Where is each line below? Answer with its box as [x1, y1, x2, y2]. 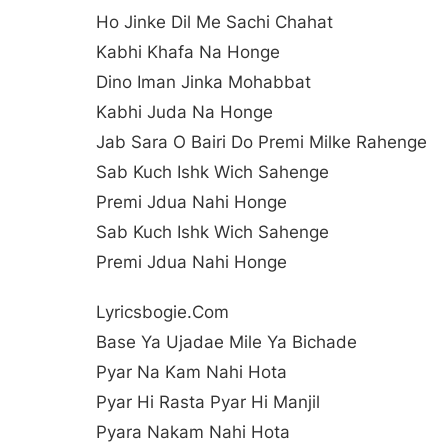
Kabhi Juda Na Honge [96, 102, 273, 123]
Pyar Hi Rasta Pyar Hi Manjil [96, 392, 320, 413]
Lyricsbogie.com [96, 302, 229, 323]
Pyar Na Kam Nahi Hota [96, 362, 287, 383]
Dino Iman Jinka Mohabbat [96, 72, 311, 93]
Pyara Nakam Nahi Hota [96, 422, 290, 443]
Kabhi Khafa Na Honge [96, 42, 280, 63]
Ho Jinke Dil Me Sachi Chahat [96, 12, 333, 33]
